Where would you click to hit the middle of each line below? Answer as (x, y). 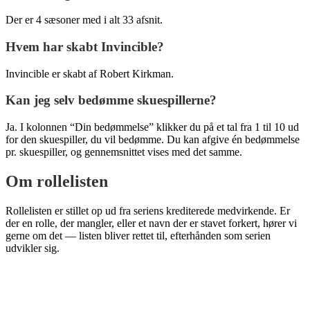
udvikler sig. (33, 248)
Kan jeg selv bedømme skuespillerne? (111, 100)
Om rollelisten (57, 182)
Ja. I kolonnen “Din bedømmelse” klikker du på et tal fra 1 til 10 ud (152, 127)
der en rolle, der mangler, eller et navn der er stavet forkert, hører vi (151, 223)
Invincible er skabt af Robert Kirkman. (90, 73)
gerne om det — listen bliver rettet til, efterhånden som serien (138, 236)
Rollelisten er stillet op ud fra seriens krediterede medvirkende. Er (148, 211)
